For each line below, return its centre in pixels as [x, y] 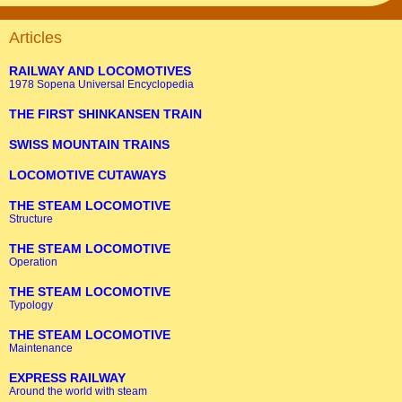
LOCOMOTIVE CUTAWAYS [87, 175]
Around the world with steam [78, 392]
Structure [31, 219]
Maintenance [41, 349]
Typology [31, 306]
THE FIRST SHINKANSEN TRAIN [105, 114]
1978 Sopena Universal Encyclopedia [101, 85]
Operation [33, 262]
